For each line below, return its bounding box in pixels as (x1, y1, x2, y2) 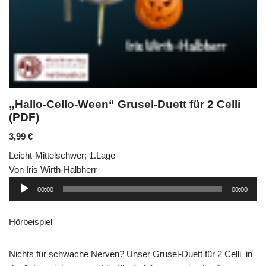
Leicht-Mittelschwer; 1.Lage (9, 150, 115, 160)
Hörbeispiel (9, 216, 52, 227)
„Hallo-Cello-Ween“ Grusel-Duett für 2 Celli (9, 97, 240, 110)
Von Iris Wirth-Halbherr (9, 164, 97, 175)
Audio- (8, 178, 33, 188)
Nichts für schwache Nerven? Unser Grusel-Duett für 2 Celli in (9, 248, 252, 259)
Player (8, 192, 33, 202)
